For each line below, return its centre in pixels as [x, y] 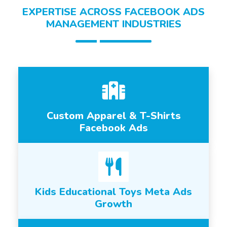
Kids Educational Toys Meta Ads [113, 192]
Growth [113, 204]
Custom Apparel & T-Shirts [113, 116]
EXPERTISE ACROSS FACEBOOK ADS [113, 12]
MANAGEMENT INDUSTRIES [113, 24]
